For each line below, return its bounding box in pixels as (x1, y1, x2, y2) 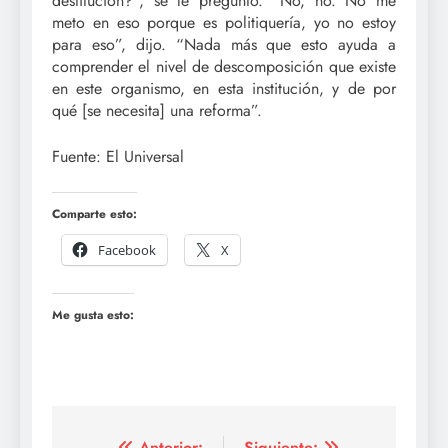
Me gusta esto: (52, 306, 134, 325)
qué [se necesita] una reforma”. (52, 99, 262, 123)
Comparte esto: (52, 205, 137, 224)
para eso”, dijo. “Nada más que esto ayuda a (52, 33, 396, 57)
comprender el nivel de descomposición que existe (52, 55, 396, 79)
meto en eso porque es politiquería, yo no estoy (52, 11, 396, 35)
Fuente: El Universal (52, 145, 184, 169)
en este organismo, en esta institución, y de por (52, 77, 396, 101)
